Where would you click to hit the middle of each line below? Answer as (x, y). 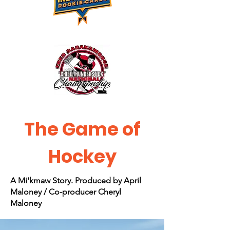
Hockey (82, 156)
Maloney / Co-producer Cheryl (66, 192)
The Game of (82, 129)
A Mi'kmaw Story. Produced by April (76, 180)
